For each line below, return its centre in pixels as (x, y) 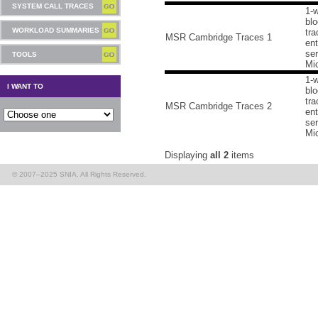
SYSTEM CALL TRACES (53, 6)
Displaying (187, 155)
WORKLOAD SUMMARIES (56, 30)
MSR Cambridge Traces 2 (219, 106)
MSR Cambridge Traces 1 (219, 37)
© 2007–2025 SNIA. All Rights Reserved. (79, 174)
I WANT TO (25, 86)
